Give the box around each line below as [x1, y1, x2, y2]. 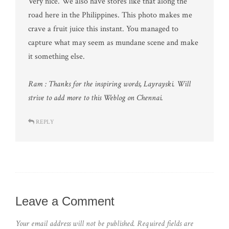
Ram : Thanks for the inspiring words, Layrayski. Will [28, 78, 191, 89]
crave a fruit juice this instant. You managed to [28, 23, 178, 34]
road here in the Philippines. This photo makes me [28, 9, 192, 20]
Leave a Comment [15, 194, 114, 208]
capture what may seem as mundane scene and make [28, 37, 198, 48]
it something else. [28, 51, 85, 62]
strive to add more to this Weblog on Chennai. [28, 92, 163, 103]
